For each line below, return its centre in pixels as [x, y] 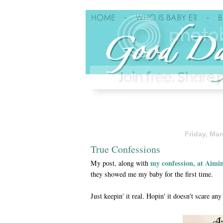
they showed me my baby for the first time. [152, 174]
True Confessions [125, 149]
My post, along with [120, 163]
